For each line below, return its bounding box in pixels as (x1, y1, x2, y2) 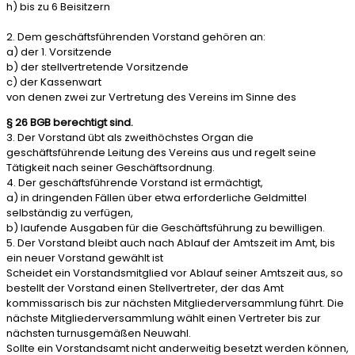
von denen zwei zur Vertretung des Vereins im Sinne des (6, 90, 296, 105)
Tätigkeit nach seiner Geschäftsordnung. (6, 160, 215, 175)
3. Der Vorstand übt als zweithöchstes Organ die (6, 130, 254, 145)
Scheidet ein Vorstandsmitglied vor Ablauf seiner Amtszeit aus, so (6, 265, 343, 281)
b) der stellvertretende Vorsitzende (6, 59, 189, 74)
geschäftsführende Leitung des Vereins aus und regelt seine (6, 145, 316, 160)
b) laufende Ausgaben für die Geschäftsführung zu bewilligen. (6, 220, 325, 235)
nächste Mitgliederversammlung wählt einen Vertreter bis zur (6, 311, 321, 326)
